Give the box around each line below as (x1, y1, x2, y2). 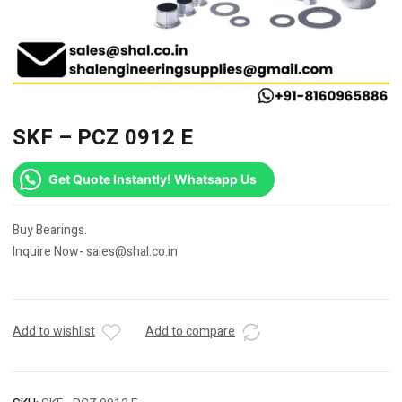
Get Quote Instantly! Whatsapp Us (48, 171, 257, 188)
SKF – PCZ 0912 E (13, 122, 193, 154)
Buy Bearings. (13, 221, 87, 240)
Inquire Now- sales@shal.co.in (13, 242, 178, 262)
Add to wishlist (13, 322, 95, 342)
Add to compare (145, 322, 235, 342)
